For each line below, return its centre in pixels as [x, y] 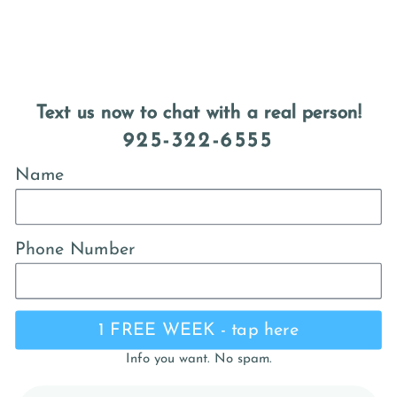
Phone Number [75, 250]
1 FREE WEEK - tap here [198, 330]
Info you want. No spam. [198, 359]
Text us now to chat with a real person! [198, 113]
